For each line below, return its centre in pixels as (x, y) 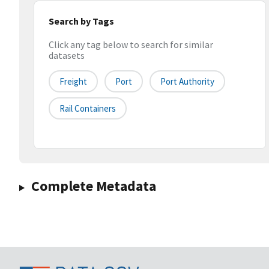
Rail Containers (88, 109)
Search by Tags (81, 21)
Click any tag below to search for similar (131, 45)
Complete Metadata (93, 186)
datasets (67, 56)
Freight (73, 82)
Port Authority (187, 82)
